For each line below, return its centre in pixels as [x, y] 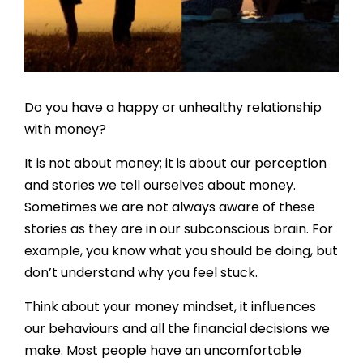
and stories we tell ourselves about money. [160, 185]
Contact [46, 70]
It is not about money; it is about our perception [175, 163]
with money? [65, 129]
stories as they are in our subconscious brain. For [178, 228]
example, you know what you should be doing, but [181, 250]
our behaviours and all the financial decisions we [177, 328]
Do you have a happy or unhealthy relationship [173, 107]
